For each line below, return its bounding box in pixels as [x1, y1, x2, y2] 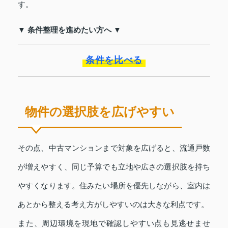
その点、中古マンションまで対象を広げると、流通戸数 [18, 143, 210, 152]
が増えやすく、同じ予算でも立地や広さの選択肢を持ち [18, 162, 210, 171]
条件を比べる [85, 54, 142, 65]
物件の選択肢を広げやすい [25, 104, 175, 119]
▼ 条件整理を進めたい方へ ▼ [18, 25, 121, 34]
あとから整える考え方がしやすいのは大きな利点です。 [18, 199, 209, 209]
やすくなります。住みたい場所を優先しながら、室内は [18, 181, 210, 190]
